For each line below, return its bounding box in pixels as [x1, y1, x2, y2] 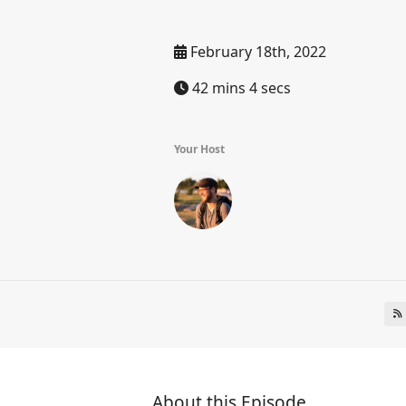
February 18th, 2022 [187, 42, 326, 62]
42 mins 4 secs [188, 78, 291, 98]
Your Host [174, 141, 225, 157]
